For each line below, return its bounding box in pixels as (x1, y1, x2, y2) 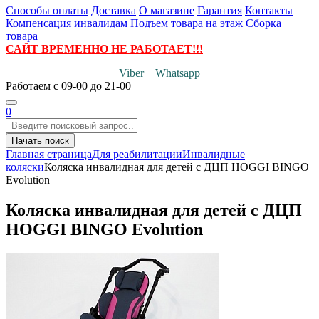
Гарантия (197, 4, 242, 16)
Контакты (245, 4, 293, 16)
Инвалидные (182, 148, 245, 160)
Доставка (91, 4, 136, 16)
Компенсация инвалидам (6, 17, 127, 29)
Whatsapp (155, 67, 200, 79)
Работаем (6, 80, 53, 92)
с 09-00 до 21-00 (53, 80, 131, 92)
